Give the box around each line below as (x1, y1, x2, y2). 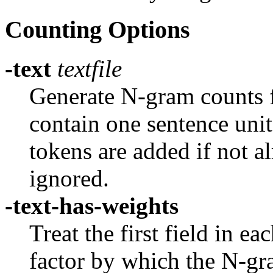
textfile (51, 55, 122, 82)
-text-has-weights (5, 193, 179, 219)
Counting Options (5, 15, 190, 43)
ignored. (29, 165, 109, 192)
